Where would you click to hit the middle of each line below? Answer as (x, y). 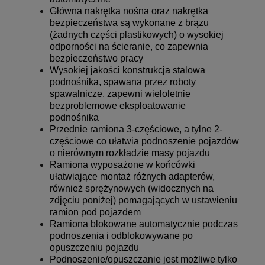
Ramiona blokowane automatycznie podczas (144, 224)
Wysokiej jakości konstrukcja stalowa (127, 70)
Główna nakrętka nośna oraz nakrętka (129, 11)
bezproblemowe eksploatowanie (118, 105)
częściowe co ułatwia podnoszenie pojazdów (144, 141)
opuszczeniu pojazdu (96, 247)
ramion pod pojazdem (96, 212)
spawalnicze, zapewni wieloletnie (120, 93)
